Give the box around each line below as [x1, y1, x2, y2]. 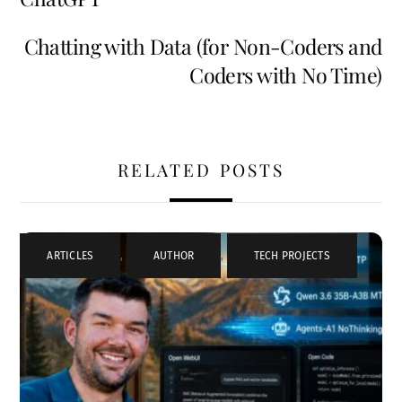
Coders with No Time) [189, 61, 382, 90]
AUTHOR [153, 249, 195, 262]
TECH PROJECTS [253, 249, 330, 262]
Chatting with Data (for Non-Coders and [23, 32, 382, 61]
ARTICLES [47, 249, 94, 262]
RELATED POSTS [118, 157, 284, 181]
